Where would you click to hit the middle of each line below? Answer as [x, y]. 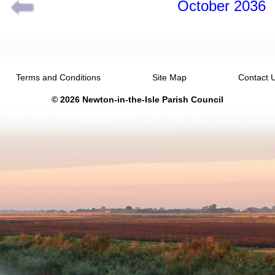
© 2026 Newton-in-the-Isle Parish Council [137, 99]
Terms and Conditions [58, 77]
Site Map [169, 77]
